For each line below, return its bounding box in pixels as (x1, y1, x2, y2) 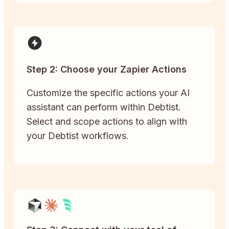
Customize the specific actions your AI (27, 87, 190, 98)
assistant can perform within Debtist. (27, 101, 181, 112)
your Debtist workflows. (27, 130, 129, 141)
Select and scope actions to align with (27, 116, 187, 127)
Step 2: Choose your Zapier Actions (27, 63, 187, 75)
